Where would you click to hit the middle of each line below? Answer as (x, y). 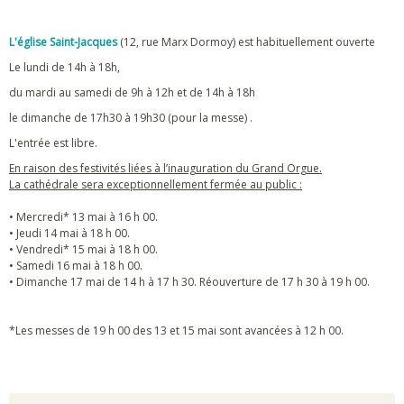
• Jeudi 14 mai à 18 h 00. (69, 233)
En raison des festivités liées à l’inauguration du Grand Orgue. (165, 168)
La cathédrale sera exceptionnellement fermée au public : (156, 184)
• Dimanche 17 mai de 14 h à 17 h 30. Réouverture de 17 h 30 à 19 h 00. (189, 282)
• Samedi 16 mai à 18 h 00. (76, 266)
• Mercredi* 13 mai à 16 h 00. (83, 217)
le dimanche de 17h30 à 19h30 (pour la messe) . (131, 118)
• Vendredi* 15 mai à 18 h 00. (83, 249)
